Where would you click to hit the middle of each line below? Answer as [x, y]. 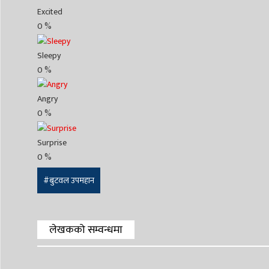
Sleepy [49, 55]
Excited [50, 11]
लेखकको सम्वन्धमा [86, 230]
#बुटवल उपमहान [69, 181]
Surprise [52, 143]
